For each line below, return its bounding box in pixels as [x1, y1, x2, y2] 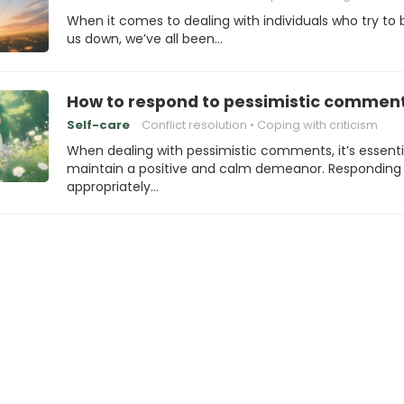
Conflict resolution [142, 116, 247, 133]
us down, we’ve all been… [67, 30, 223, 48]
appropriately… [67, 178, 159, 196]
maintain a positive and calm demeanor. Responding [67, 160, 401, 178]
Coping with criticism [257, 116, 378, 133]
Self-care [67, 116, 130, 133]
